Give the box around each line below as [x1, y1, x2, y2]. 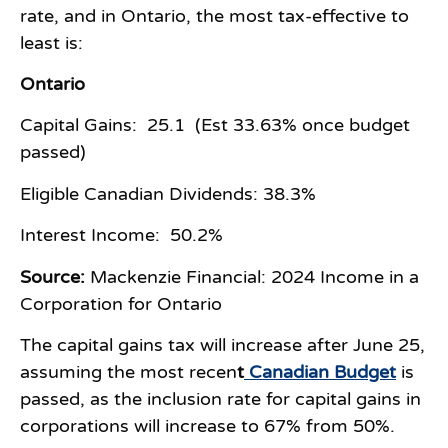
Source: [20, 265, 85, 288]
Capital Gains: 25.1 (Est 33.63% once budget [20, 114, 410, 137]
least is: [20, 31, 83, 54]
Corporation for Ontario [20, 292, 222, 315]
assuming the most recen [20, 360, 237, 383]
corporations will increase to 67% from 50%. [20, 414, 395, 437]
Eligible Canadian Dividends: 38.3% [20, 182, 316, 205]
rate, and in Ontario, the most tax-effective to [20, 4, 409, 27]
